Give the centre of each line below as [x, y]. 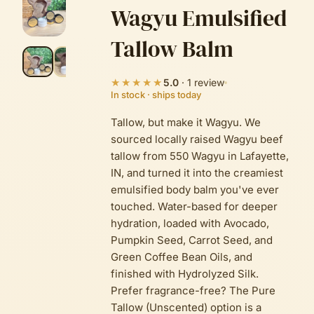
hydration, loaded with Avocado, [190, 223]
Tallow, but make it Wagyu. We [186, 122]
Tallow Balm [172, 49]
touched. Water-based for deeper [194, 206]
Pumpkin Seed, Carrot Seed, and [192, 240]
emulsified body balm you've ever [195, 190]
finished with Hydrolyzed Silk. [185, 274]
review [209, 82]
